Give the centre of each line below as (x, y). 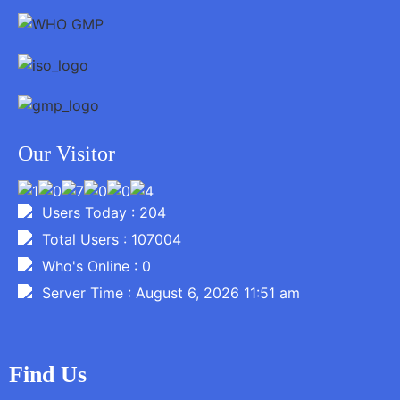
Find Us (48, 375)
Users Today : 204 (102, 213)
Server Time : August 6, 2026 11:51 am (169, 293)
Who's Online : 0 (94, 267)
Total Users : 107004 (109, 240)
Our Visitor (67, 154)
